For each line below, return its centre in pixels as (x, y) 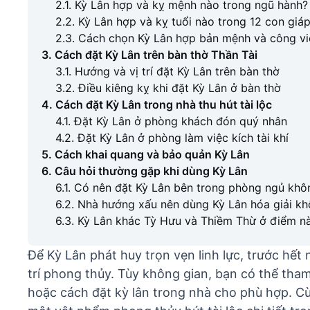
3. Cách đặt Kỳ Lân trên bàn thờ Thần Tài (149, 55)
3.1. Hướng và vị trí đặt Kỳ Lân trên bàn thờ (167, 71)
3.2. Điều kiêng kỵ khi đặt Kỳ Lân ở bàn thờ (168, 88)
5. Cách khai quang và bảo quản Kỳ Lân (146, 154)
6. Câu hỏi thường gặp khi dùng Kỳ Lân (145, 171)
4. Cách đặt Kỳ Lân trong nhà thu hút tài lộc (157, 104)
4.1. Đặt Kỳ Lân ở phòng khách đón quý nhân (171, 121)
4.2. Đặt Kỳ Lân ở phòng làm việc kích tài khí (172, 138)
